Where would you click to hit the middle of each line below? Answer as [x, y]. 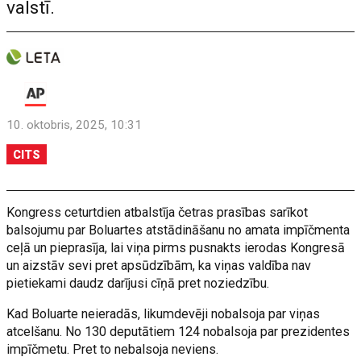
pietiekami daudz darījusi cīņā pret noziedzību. [138, 283]
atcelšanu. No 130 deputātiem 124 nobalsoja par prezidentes [178, 331]
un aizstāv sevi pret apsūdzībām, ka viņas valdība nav [159, 265]
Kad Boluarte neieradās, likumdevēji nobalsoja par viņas [164, 313]
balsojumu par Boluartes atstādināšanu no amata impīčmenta [178, 230]
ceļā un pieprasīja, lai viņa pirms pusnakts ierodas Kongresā [176, 247]
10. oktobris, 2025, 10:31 [75, 124]
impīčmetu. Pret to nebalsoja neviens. [113, 349]
